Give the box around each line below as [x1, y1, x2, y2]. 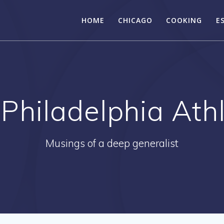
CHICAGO [118, 15, 153, 25]
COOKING [166, 15, 202, 25]
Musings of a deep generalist [45, 136, 178, 149]
